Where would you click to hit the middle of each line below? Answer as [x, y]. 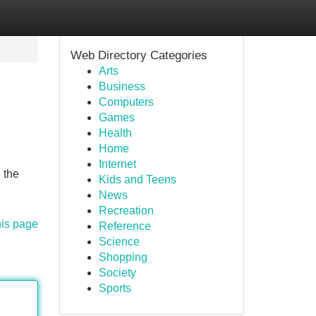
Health [115, 133]
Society [117, 273]
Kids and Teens [137, 180]
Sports [115, 288]
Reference [124, 226]
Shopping [123, 257]
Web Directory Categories [139, 55]
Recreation [126, 211]
